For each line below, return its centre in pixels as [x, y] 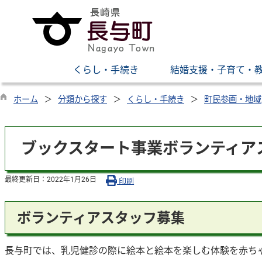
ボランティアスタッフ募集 [101, 218]
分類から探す [82, 100]
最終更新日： [26, 179]
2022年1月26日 [72, 179]
